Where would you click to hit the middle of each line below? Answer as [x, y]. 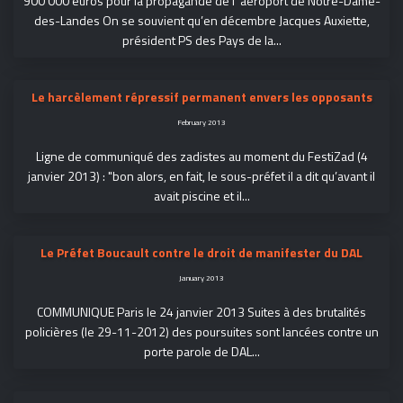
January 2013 [201, 277]
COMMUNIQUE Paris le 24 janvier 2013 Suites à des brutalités [201, 311]
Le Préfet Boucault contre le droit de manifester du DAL [201, 252]
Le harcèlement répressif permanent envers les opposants [201, 96]
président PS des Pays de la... [201, 40]
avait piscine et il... [201, 195]
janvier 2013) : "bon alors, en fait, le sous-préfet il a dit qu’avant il [201, 175]
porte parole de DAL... [201, 351]
